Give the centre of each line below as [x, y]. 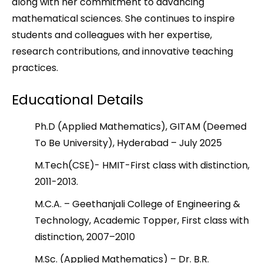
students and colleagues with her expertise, [112, 35]
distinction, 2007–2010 [85, 237]
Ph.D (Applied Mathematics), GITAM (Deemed [141, 127]
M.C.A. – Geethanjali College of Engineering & [137, 204]
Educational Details [77, 100]
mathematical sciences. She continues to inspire [123, 18]
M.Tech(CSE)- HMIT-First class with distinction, [142, 165]
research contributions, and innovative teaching [122, 51]
